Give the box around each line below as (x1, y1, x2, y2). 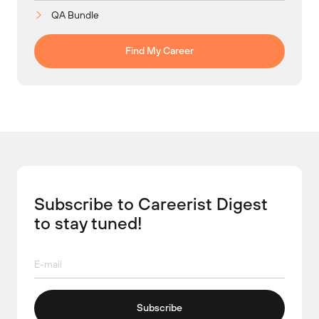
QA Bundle (51, 8, 99, 21)
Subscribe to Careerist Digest (34, 192, 268, 214)
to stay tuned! (34, 211, 142, 234)
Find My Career (125, 44, 194, 58)
